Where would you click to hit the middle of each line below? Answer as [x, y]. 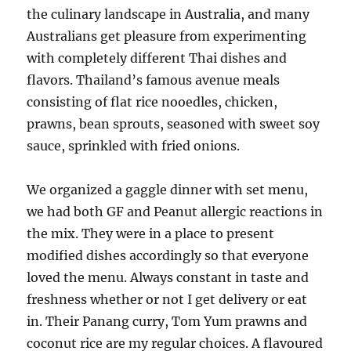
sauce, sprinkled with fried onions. [134, 146]
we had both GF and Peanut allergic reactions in [175, 212]
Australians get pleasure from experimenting [167, 36]
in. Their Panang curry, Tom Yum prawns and [167, 321]
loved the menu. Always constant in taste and [168, 277]
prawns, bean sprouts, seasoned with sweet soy [174, 124]
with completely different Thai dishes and [157, 58]
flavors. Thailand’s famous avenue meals [154, 80]
